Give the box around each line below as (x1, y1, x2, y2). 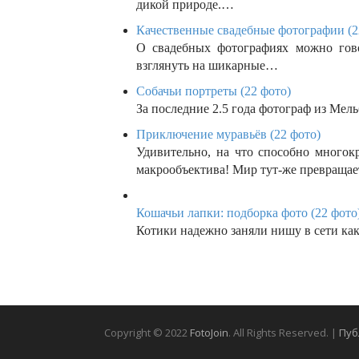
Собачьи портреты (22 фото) (136, 84, 291, 99)
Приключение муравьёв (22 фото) (136, 127, 321, 142)
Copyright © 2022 (104, 325, 190, 340)
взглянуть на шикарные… (136, 58, 278, 73)
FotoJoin (190, 325, 228, 340)
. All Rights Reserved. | (228, 325, 339, 340)
